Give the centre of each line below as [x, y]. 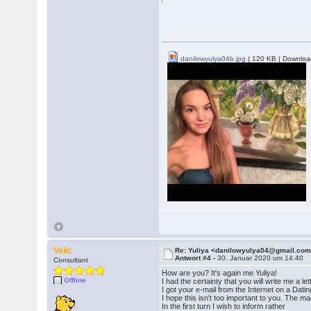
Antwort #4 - [196, 258]
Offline [75, 280]
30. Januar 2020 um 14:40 [261, 258]
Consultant [71, 260]
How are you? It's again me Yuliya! [220, 273]
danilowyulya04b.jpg [212, 59]
